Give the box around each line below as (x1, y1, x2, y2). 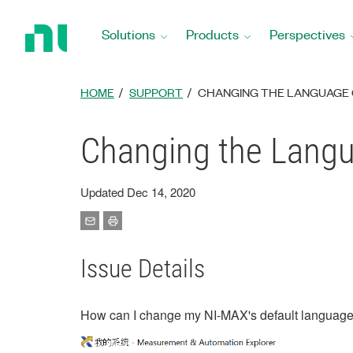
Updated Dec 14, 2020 (80, 184, 195, 200)
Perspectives (269, 25, 345, 43)
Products (186, 25, 239, 43)
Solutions (102, 25, 155, 43)
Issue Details (80, 254, 205, 284)
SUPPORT (129, 84, 183, 100)
